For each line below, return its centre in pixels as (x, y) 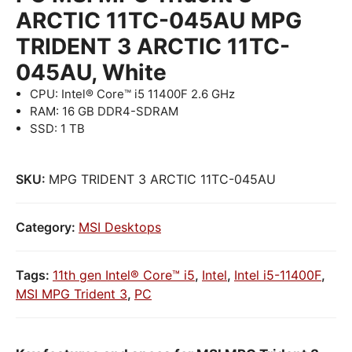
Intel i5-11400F (278, 275)
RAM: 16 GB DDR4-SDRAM (104, 111)
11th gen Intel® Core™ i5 (124, 275)
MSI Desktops (120, 227)
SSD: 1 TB (57, 128)
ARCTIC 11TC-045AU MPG (159, 20)
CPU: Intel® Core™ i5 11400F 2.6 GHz (132, 94)
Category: (47, 227)
